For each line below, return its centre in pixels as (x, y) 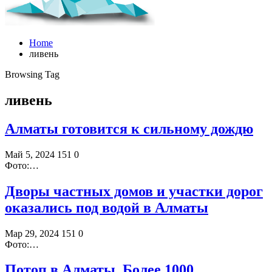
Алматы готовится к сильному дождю (129, 128)
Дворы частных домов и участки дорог (134, 191)
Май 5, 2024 (30, 154)
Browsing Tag (32, 74)
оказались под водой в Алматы (107, 207)
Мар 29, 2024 (32, 233)
